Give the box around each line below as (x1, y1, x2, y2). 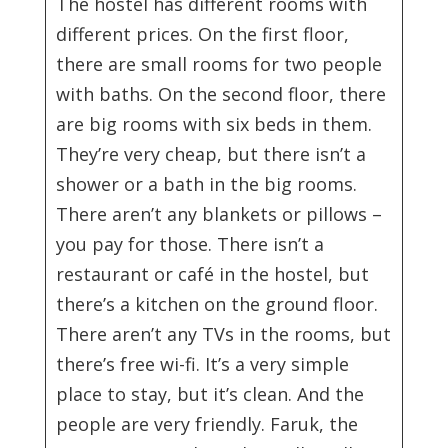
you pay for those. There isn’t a (55, 232, 324, 256)
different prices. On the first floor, (55, 22, 349, 46)
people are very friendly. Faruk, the (55, 412, 358, 436)
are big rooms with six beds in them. (55, 112, 372, 136)
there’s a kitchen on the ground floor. (55, 292, 378, 316)
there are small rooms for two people (55, 52, 382, 76)
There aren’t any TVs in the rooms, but (55, 322, 391, 346)
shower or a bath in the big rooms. (55, 172, 357, 196)
